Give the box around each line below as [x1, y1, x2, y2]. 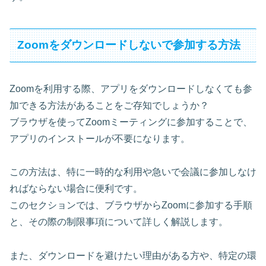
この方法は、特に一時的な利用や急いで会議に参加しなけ [9, 167, 256, 178]
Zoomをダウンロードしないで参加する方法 [17, 39, 241, 52]
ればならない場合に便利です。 [9, 183, 142, 194]
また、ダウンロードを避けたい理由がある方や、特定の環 [9, 251, 256, 261]
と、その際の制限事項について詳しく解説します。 [9, 217, 228, 227]
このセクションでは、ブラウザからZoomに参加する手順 [9, 200, 252, 211]
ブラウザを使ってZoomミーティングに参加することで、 [9, 116, 252, 127]
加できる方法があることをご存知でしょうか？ [9, 100, 209, 110]
